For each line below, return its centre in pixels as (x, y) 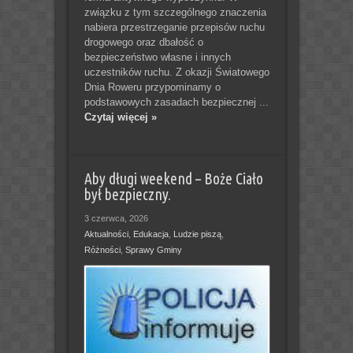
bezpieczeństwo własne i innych (157, 57)
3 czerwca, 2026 (116, 218)
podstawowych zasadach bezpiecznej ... (176, 102)
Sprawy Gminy (153, 249)
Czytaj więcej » (120, 117)
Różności (102, 249)
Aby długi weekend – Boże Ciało (173, 178)
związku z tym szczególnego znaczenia (175, 12)
